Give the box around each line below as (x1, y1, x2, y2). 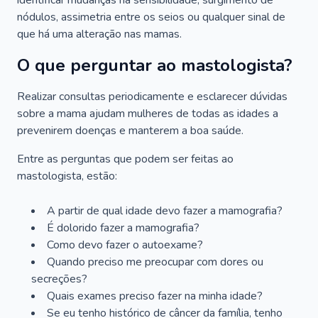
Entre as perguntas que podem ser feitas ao (17, 151, 234, 167)
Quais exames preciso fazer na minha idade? (47, 288, 263, 304)
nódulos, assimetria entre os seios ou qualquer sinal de (17, 9, 285, 25)
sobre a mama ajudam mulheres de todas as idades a (17, 106, 278, 121)
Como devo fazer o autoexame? (47, 237, 203, 253)
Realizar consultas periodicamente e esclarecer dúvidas (17, 89, 287, 104)
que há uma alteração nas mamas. (17, 26, 182, 42)
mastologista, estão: (17, 168, 117, 184)
